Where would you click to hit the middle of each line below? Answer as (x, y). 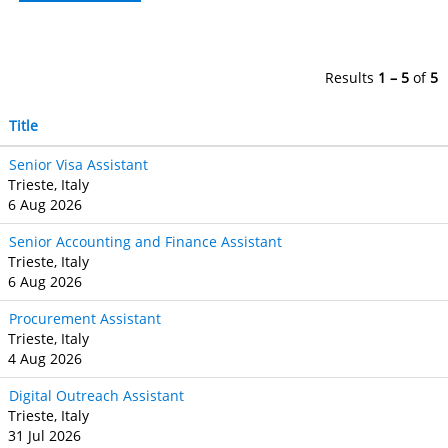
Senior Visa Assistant (78, 164)
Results (351, 77)
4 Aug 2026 (45, 358)
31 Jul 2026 (44, 435)
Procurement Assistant (85, 318)
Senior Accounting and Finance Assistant (145, 241)
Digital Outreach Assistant (96, 395)
